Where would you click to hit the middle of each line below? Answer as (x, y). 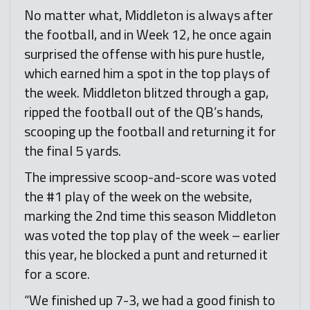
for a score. (57, 274)
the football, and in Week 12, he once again (148, 35)
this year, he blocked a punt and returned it (146, 255)
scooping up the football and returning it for (150, 131)
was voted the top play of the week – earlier (152, 235)
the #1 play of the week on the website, (138, 197)
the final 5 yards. (73, 151)
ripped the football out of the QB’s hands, (144, 112)
